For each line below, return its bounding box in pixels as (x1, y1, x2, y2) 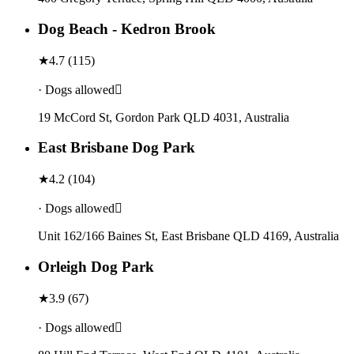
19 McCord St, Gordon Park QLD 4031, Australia (38, 110, 289, 124)
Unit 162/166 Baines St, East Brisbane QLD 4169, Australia (38, 229, 339, 243)
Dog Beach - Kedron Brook (38, 21, 216, 38)
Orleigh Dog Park (38, 258, 154, 275)
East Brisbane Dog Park (38, 139, 195, 156)
